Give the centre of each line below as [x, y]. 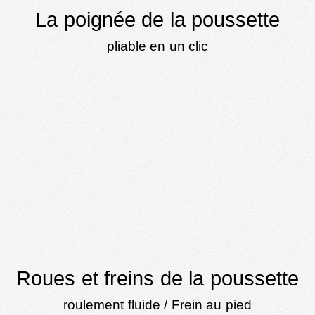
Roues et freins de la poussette [157, 278]
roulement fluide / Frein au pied [157, 304]
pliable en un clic [157, 46]
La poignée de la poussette [157, 20]
